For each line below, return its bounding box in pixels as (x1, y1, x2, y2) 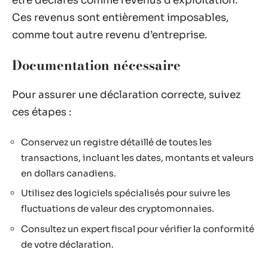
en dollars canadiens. (21, 167, 116, 179)
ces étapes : (12, 106, 71, 118)
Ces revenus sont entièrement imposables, (12, 11, 229, 24)
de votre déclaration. (21, 238, 114, 250)
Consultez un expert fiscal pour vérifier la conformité (21, 223, 254, 234)
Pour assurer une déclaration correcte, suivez (12, 89, 240, 101)
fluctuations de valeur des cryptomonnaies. (21, 203, 214, 214)
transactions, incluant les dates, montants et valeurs (21, 151, 254, 163)
